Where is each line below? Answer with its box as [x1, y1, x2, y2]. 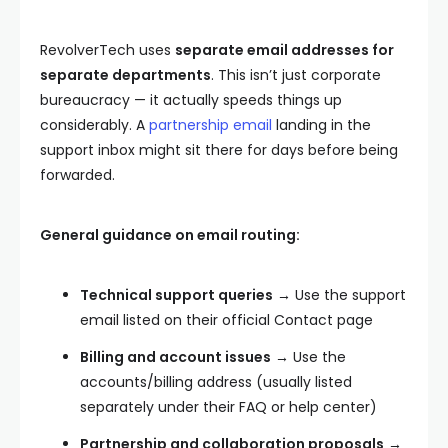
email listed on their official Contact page [80, 310, 373, 330]
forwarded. [40, 165, 115, 185]
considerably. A [40, 115, 149, 135]
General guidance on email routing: [40, 225, 300, 245]
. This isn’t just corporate [211, 65, 381, 85]
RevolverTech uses [40, 40, 175, 60]
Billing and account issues [80, 347, 271, 367]
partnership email [149, 115, 272, 135]
